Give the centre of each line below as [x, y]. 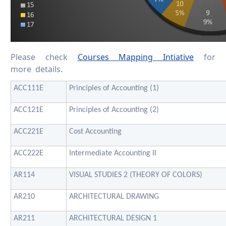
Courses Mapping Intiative [136, 57]
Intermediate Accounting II [113, 153]
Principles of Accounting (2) [114, 110]
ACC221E [29, 131]
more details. [37, 69]
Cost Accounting [95, 131]
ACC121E [29, 110]
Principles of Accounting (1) [114, 88]
